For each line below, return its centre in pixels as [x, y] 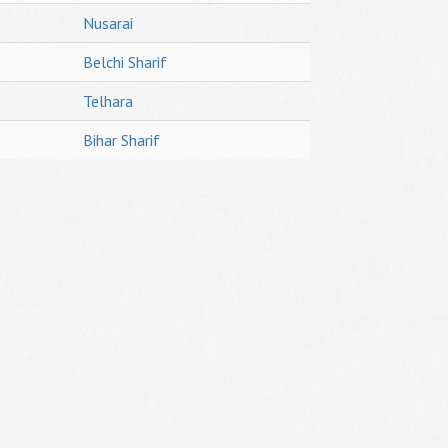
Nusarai [108, 23]
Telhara [108, 101]
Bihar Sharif [121, 140]
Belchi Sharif [125, 62]
